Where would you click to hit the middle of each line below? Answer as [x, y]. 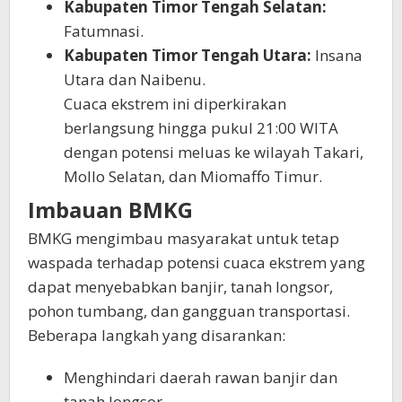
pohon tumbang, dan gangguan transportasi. [189, 311]
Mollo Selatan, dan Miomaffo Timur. [193, 176]
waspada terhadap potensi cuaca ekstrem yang [197, 263]
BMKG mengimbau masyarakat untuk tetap [184, 239]
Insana [337, 55]
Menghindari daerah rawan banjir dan [201, 378]
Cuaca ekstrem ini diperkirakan [175, 103]
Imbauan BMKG [110, 210]
